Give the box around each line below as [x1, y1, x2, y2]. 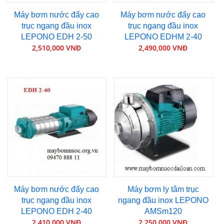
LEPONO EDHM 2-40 [124, 32, 202, 41]
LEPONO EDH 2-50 [20, 32, 92, 41]
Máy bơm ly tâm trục [127, 184, 199, 193]
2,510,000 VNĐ [31, 42, 81, 52]
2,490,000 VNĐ [138, 42, 188, 52]
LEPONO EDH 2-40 [20, 206, 92, 215]
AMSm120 [144, 206, 182, 215]
